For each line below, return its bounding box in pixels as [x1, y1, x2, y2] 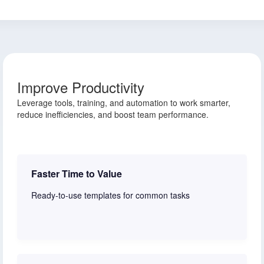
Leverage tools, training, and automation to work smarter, [17, 97, 230, 109]
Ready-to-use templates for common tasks [31, 189, 190, 202]
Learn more [31, 222, 75, 235]
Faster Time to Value [31, 167, 122, 181]
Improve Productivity [17, 77, 144, 98]
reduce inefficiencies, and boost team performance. [17, 108, 209, 121]
